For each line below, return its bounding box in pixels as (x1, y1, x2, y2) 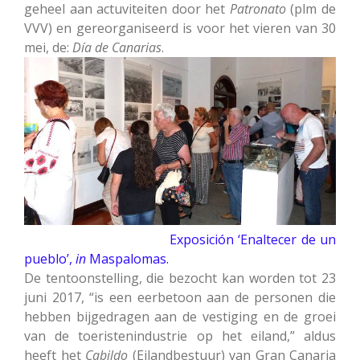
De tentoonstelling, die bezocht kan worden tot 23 (24, 269, 336, 288)
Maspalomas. (89, 250, 169, 268)
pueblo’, (24, 250, 76, 268)
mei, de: (24, 39, 72, 57)
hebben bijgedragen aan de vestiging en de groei (24, 308, 336, 326)
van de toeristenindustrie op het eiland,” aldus (24, 327, 336, 346)
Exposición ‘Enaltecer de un (170, 231, 337, 249)
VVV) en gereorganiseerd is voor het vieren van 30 (24, 19, 336, 38)
